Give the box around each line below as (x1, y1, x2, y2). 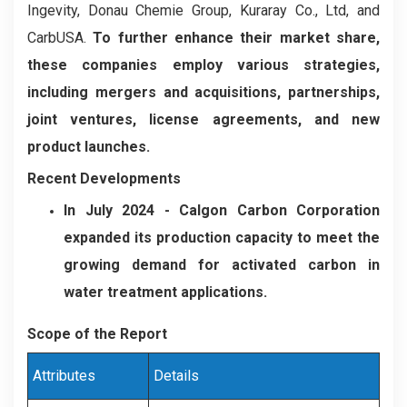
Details (154, 366, 199, 384)
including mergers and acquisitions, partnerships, (27, 83, 380, 101)
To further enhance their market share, (93, 28, 381, 46)
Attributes (33, 366, 95, 384)
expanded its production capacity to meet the (64, 228, 380, 246)
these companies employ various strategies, (27, 55, 380, 74)
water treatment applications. (64, 283, 267, 301)
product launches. (27, 137, 150, 155)
